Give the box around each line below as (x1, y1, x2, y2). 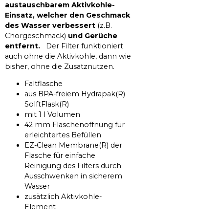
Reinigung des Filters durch (24, 161, 121, 170)
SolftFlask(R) (24, 99, 69, 109)
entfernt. (5, 41, 46, 50)
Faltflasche (24, 79, 63, 88)
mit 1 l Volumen (24, 109, 80, 119)
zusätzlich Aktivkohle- (24, 192, 102, 201)
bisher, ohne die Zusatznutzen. (5, 62, 114, 71)
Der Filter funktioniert (46, 41, 123, 50)
